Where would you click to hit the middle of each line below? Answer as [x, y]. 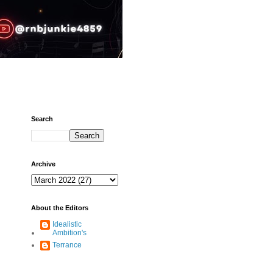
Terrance [67, 245]
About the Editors [60, 208]
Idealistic [67, 224]
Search [42, 119]
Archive [43, 164]
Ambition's [69, 233]
